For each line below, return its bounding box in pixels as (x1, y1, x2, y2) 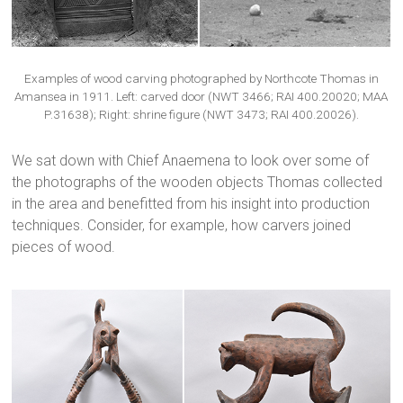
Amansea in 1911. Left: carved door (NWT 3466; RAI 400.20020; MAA (14, 88, 389, 103)
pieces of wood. (12, 237, 116, 255)
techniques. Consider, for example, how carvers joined (12, 216, 352, 234)
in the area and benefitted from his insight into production (12, 194, 371, 212)
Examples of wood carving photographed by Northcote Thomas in (23, 70, 379, 85)
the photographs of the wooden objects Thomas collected (12, 173, 383, 191)
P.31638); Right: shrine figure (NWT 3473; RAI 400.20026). (43, 106, 359, 121)
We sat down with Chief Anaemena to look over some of (12, 151, 370, 169)
